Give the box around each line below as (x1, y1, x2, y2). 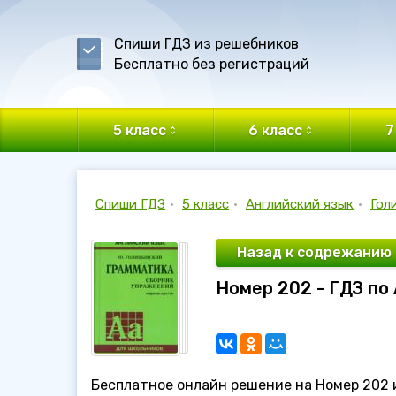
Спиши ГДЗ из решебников (114, 35, 299, 52)
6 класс (248, 121, 303, 139)
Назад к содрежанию (237, 244, 392, 261)
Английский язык (246, 196, 354, 212)
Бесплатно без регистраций (114, 56, 309, 72)
